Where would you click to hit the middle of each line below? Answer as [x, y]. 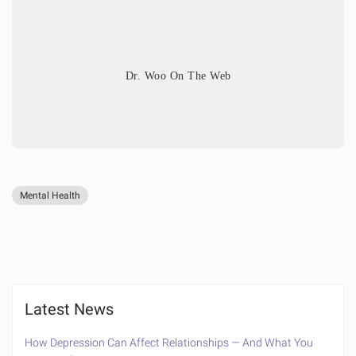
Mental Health [50, 195]
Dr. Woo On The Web [178, 75]
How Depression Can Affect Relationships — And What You [169, 343]
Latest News [69, 309]
